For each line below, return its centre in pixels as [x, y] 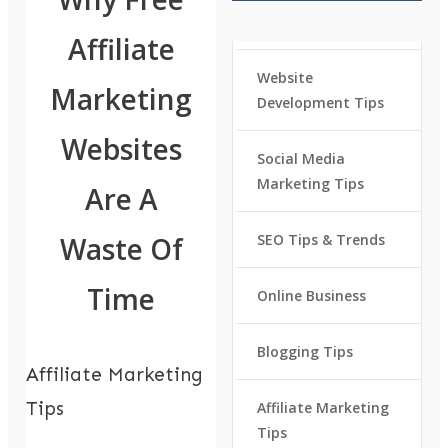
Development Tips [320, 103]
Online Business [311, 296]
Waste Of [121, 249]
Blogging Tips [304, 352]
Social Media [300, 159]
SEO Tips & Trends [320, 240]
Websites [121, 149]
